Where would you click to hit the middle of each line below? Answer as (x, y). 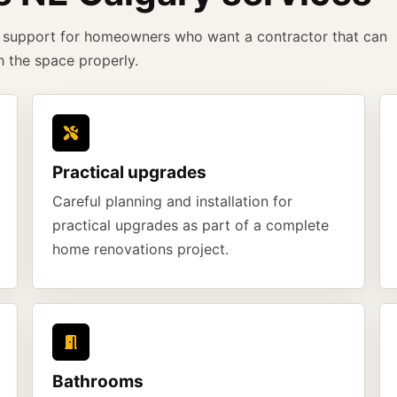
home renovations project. (140, 249)
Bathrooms (98, 381)
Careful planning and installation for (172, 201)
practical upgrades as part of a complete (191, 225)
